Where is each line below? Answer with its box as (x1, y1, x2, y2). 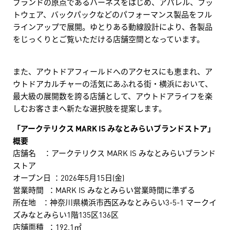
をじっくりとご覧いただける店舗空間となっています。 (13, 32, 204, 45)
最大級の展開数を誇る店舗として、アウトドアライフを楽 (13, 89, 213, 102)
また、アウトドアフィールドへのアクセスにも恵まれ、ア (13, 65, 213, 78)
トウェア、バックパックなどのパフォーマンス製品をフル (13, 8, 212, 21)
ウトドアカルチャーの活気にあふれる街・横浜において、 (13, 77, 213, 90)
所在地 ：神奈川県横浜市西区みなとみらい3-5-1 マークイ (13, 196, 217, 208)
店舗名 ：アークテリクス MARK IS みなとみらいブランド (13, 146, 216, 159)
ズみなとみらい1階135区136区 (13, 208, 119, 221)
